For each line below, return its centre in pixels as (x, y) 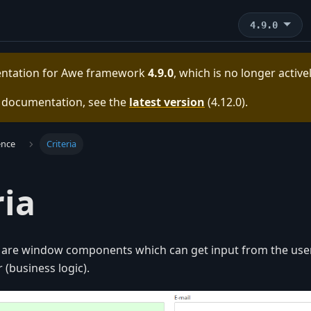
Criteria (61, 144)
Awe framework (103, 73)
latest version (167, 102)
